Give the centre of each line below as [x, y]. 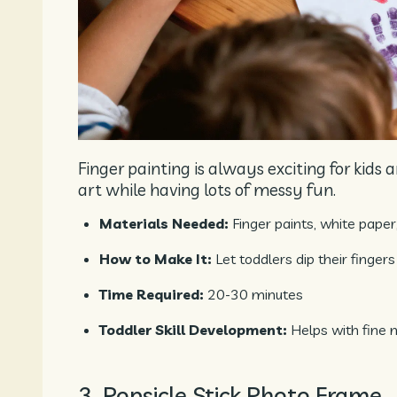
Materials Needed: [166, 224]
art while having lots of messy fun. [207, 189]
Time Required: [152, 295]
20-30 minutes [253, 295]
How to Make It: [156, 259]
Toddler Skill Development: [195, 330]
